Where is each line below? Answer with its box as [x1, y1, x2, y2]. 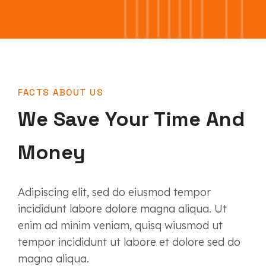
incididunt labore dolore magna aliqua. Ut [18, 202, 227, 216]
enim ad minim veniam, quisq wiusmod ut [18, 218, 223, 233]
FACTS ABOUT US [18, 87, 103, 99]
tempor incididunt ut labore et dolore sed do [18, 235, 240, 249]
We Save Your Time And [18, 106, 245, 132]
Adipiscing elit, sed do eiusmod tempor [18, 185, 211, 199]
